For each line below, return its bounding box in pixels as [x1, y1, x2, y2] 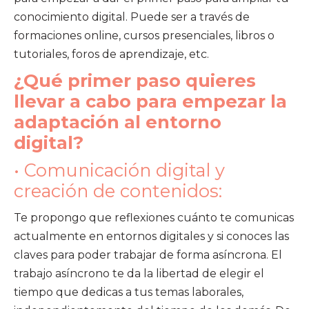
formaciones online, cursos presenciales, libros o [14, 28, 275, 42]
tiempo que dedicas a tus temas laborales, [14, 285, 243, 299]
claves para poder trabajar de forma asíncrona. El [14, 248, 282, 261]
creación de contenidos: [14, 179, 222, 201]
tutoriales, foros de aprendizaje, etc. [14, 47, 209, 61]
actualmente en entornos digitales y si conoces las [14, 229, 289, 243]
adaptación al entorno [14, 110, 221, 132]
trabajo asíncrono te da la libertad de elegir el [14, 266, 264, 280]
